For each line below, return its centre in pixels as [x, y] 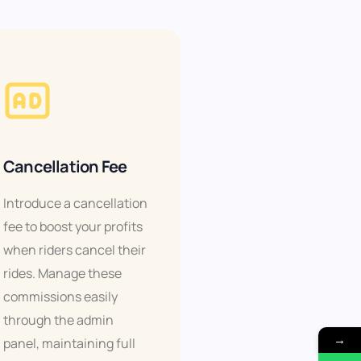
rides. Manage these [62, 274]
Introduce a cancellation [75, 203]
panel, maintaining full [69, 344]
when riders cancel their [75, 250]
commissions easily [60, 297]
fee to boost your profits [73, 227]
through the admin [58, 320]
